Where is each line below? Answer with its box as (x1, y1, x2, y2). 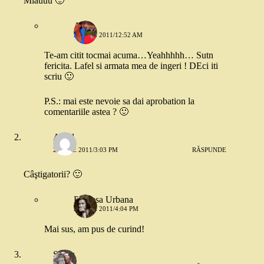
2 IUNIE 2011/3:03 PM (53, 146, 118, 154)
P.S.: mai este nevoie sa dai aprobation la (44, 95, 194, 106)
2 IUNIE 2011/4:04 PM (74, 204, 138, 212)
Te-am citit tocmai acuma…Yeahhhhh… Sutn (44, 49, 213, 60)
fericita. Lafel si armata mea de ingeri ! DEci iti (44, 60, 218, 71)
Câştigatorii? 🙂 (24, 169, 82, 179)
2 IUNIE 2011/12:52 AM (74, 31, 143, 38)
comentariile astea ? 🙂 (44, 106, 128, 117)
